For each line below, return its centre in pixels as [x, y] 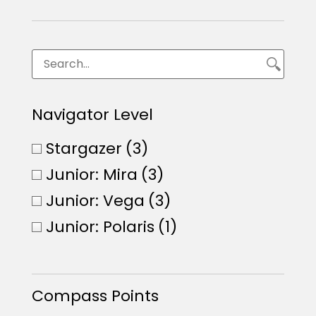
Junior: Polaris [100, 226]
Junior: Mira [91, 174]
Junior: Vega [95, 200]
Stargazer [84, 148]
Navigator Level [92, 114]
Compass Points [95, 296]
